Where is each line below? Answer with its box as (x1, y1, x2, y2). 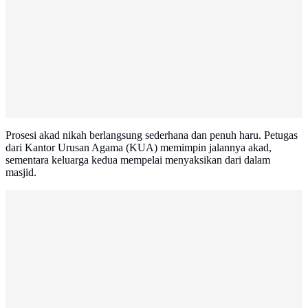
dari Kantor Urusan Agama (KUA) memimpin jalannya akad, (5, 142, 272, 154)
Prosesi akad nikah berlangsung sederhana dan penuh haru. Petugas (5, 129, 298, 142)
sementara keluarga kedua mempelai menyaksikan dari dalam (5, 154, 270, 166)
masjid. (5, 166, 36, 179)
